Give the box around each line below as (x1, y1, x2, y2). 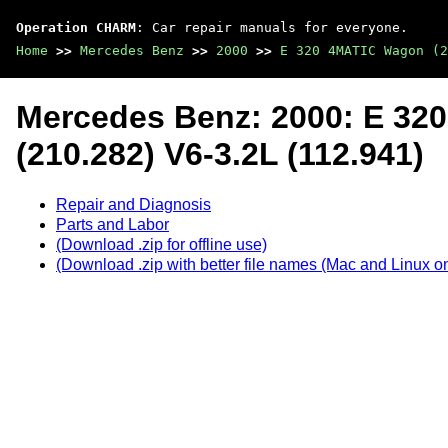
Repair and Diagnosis (56, 195, 211, 213)
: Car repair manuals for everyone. (136, 20, 408, 35)
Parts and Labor (56, 215, 169, 233)
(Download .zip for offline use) (56, 235, 267, 253)
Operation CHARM (16, 20, 136, 35)
